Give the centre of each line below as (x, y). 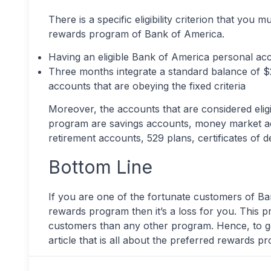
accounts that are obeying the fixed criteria (147, 86)
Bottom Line (100, 167)
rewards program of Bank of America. (136, 34)
